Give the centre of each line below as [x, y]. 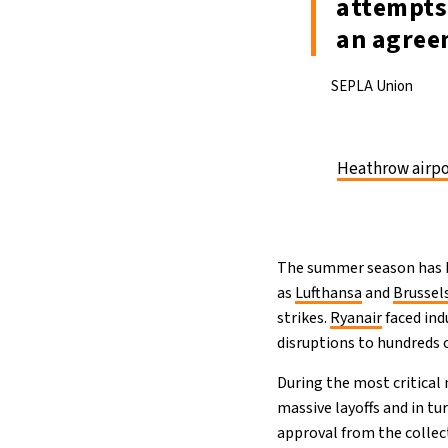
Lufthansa [329, 293]
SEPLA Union [372, 86]
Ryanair [356, 318]
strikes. [304, 318]
